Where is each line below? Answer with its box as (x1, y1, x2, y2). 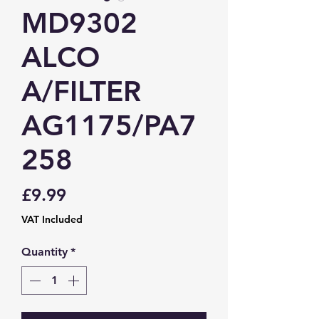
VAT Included (21, 213, 83, 226)
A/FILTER (21, 74, 141, 108)
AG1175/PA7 (21, 108, 197, 142)
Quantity (21, 245, 68, 258)
